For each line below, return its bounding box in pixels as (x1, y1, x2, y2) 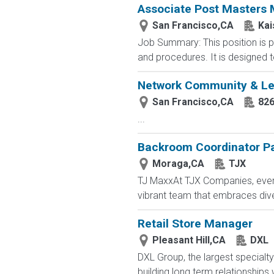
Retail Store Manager (137, 217, 253, 231)
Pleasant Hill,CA (152, 234, 226, 246)
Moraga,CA (152, 158, 204, 169)
